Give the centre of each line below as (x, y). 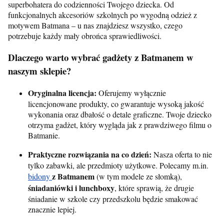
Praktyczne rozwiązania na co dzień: (90, 154)
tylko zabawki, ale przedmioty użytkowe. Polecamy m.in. (118, 165)
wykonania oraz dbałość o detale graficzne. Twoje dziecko (120, 114)
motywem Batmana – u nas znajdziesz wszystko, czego (95, 25)
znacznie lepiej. (52, 209)
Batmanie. (44, 135)
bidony (40, 176)
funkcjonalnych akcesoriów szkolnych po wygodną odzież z (102, 15)
